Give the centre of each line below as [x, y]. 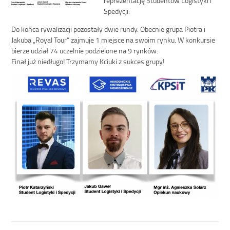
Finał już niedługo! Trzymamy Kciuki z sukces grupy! [88, 61]
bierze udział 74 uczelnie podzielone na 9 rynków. [86, 50]
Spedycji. [117, 11]
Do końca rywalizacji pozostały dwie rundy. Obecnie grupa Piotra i [109, 28]
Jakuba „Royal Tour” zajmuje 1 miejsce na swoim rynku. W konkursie [113, 39]
